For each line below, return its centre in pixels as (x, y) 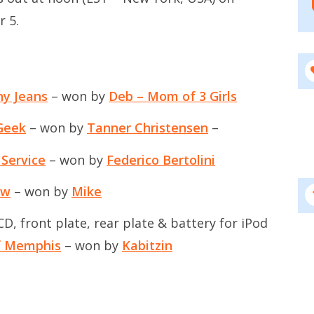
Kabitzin (147, 246)
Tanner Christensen (148, 128)
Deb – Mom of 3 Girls (173, 96)
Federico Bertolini (161, 159)
